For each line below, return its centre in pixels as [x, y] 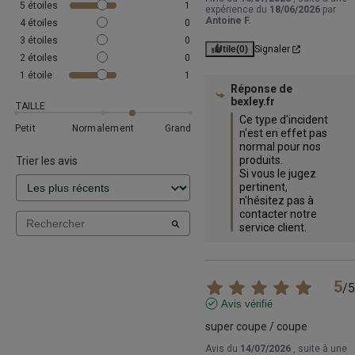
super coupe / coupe [256, 327]
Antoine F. [228, 21]
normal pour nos [280, 147]
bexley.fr [252, 102]
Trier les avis [47, 161]
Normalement [103, 128]
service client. [273, 228]
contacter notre [278, 214]
